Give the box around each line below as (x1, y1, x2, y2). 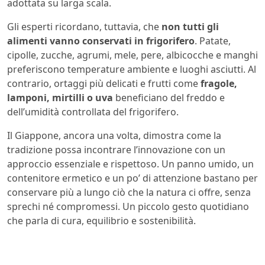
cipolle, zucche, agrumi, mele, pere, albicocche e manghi (7, 48, 258, 62)
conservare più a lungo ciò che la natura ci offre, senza (7, 185, 251, 199)
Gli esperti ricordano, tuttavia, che (7, 20, 161, 33)
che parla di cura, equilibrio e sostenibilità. (7, 214, 196, 227)
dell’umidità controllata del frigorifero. (7, 105, 179, 118)
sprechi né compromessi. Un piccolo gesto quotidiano (7, 199, 249, 213)
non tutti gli (161, 20, 219, 33)
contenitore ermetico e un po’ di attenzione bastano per (7, 171, 258, 185)
